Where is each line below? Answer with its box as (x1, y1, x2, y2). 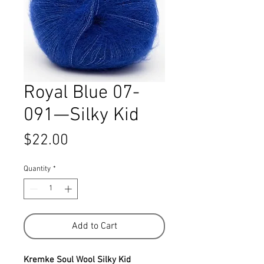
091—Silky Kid (24, 104, 139, 127)
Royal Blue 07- (24, 81, 140, 104)
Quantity (24, 164, 51, 174)
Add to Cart (71, 220, 117, 233)
